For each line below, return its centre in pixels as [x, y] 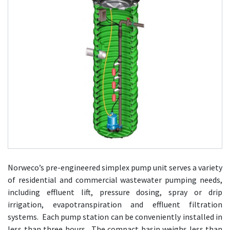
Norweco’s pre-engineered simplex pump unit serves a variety [115, 167]
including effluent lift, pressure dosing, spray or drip [115, 192]
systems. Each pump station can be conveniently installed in [115, 217]
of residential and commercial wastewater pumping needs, [115, 180]
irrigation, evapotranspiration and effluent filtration [115, 204]
